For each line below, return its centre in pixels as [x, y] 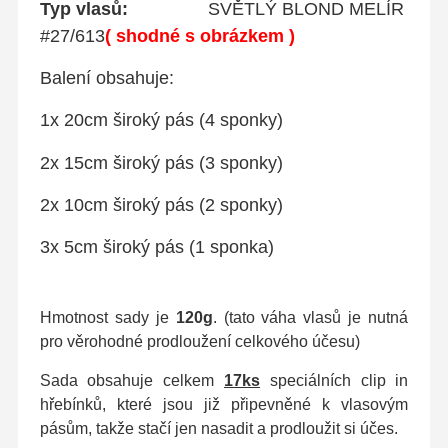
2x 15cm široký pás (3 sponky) [161, 162]
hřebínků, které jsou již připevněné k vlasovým [224, 405]
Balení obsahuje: [121, 77]
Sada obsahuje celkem [131, 381]
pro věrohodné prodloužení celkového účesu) [199, 341]
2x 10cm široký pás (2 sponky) [161, 204]
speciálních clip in [334, 381]
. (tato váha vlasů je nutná [310, 317]
